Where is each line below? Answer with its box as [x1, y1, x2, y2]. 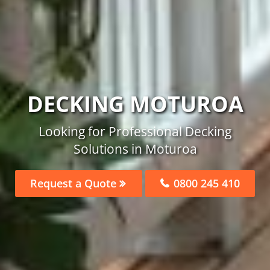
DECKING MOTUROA [27, 89, 243, 119]
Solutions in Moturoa [73, 140, 197, 157]
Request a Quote [30, 175, 119, 190]
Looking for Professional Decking [39, 122, 231, 140]
